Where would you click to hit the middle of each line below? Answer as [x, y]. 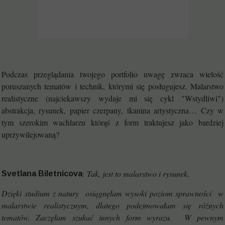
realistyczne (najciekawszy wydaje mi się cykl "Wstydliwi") [113, 98]
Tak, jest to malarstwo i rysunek [137, 174]
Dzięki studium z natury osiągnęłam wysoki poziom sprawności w [113, 193]
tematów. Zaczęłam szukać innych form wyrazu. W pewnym [113, 217]
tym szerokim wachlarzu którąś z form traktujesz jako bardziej [113, 122]
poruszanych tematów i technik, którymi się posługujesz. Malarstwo [113, 86]
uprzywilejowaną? [30, 134]
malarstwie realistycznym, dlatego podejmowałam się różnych [113, 205]
